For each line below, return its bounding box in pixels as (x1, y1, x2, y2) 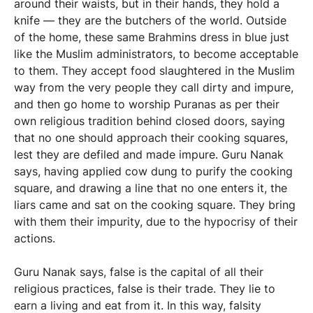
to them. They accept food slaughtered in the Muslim (14, 64, 295, 78)
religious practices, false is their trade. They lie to (14, 282, 275, 296)
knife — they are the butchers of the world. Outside (14, 13, 286, 27)
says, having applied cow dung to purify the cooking (14, 164, 293, 178)
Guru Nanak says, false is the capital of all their (14, 265, 263, 279)
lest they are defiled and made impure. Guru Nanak (14, 147, 284, 161)
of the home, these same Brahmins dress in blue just (14, 30, 289, 44)
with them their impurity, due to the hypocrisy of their (14, 214, 298, 228)
